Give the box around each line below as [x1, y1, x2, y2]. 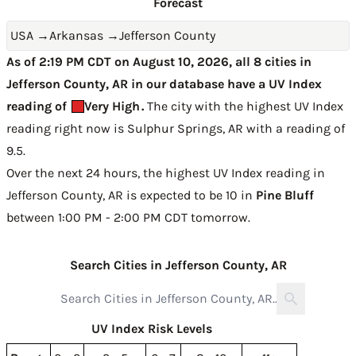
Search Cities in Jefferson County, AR [69, 257, 287, 273]
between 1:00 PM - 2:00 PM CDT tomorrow [6, 210, 248, 225]
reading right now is [6, 121, 127, 136]
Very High [84, 99, 140, 114]
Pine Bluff [256, 188, 314, 203]
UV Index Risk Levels [91, 321, 212, 336]
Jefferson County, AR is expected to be [6, 188, 226, 203]
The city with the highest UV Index [144, 99, 343, 114]
